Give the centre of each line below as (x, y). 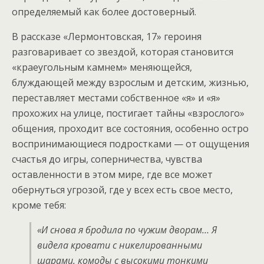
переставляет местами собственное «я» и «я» (116, 98)
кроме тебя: (39, 205)
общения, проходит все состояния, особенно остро (130, 128)
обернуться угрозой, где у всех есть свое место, (122, 189)
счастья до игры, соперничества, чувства (107, 159)
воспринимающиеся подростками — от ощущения (131, 143)
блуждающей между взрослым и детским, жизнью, (130, 82)
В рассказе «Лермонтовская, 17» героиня (107, 36)
